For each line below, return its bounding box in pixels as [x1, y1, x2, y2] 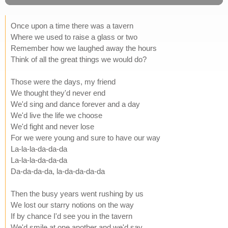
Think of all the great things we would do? [11, 54, 147, 64]
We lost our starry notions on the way [11, 200, 134, 209]
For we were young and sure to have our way [11, 133, 160, 142]
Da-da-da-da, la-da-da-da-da [11, 166, 105, 176]
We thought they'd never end [11, 88, 105, 97]
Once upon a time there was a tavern [11, 21, 133, 30]
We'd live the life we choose [11, 110, 102, 120]
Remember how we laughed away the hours [11, 43, 157, 52]
